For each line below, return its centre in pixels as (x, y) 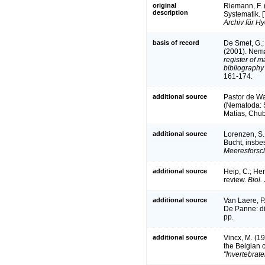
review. (236, 180)
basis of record (176, 42)
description (170, 12)
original (164, 5)
